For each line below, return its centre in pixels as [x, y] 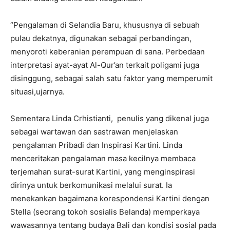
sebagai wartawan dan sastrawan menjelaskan [94, 132]
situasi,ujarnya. [37, 92]
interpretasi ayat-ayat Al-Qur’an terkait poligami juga [105, 65]
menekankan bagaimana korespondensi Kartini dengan [110, 199]
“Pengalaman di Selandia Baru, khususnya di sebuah [105, 25]
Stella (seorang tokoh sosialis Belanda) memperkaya [105, 212]
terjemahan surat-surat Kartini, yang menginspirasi [103, 172]
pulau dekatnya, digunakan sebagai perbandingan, [101, 39]
